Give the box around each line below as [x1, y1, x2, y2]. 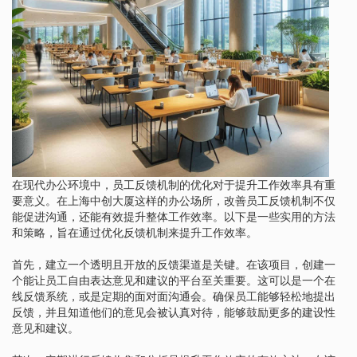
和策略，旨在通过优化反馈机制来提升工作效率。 [12, 226, 257, 239]
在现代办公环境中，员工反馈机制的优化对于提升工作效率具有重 [12, 178, 335, 191]
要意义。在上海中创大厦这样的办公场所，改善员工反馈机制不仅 [12, 194, 335, 207]
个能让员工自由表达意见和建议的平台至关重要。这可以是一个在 [12, 273, 335, 287]
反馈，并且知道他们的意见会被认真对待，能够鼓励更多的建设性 [12, 305, 335, 319]
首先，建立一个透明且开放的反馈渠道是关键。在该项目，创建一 [12, 257, 335, 271]
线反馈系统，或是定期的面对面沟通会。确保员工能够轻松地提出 [12, 289, 335, 303]
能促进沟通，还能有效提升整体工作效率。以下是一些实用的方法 [12, 210, 335, 223]
